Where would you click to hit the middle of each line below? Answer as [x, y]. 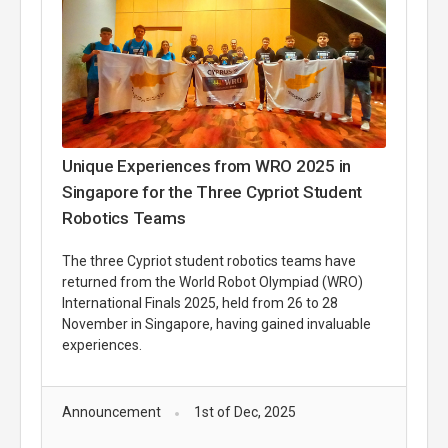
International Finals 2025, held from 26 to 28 [200, 303]
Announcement [111, 412]
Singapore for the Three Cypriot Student [212, 192]
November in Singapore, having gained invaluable [216, 324]
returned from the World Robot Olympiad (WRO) [212, 282]
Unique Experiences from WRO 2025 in [207, 166]
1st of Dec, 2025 [244, 412]
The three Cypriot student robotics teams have [209, 261]
